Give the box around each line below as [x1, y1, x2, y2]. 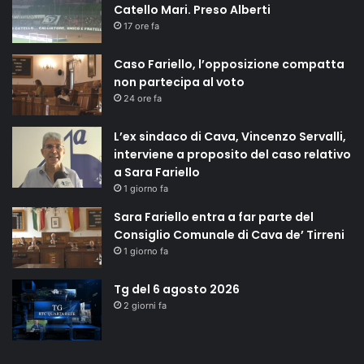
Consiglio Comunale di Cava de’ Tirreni [114, 227, 344, 244]
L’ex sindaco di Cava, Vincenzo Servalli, [114, 128, 346, 145]
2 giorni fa [123, 300, 167, 312]
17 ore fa [123, 20, 159, 32]
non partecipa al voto [114, 74, 245, 91]
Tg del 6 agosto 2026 [114, 281, 240, 298]
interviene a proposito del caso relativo [114, 146, 351, 163]
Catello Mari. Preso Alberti [114, 2, 271, 19]
